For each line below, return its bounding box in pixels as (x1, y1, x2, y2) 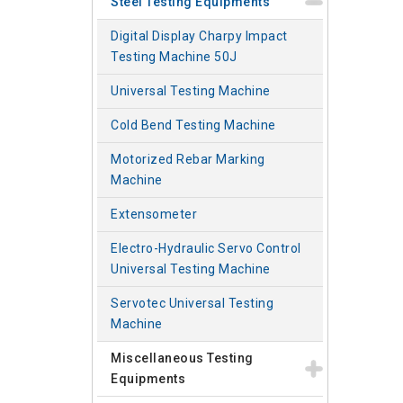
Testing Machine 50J (111, 49, 237, 64)
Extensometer (111, 207, 197, 221)
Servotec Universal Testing (111, 296, 273, 310)
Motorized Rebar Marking (111, 152, 265, 166)
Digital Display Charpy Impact (111, 29, 288, 43)
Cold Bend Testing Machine (111, 118, 276, 132)
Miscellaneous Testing (111, 351, 254, 365)
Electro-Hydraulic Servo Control (111, 241, 301, 255)
